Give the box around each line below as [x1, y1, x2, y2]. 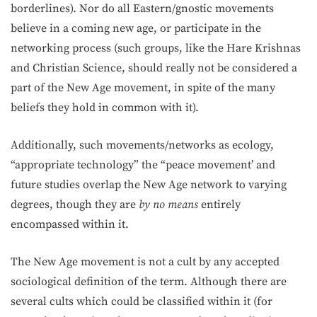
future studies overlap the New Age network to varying [11, 178, 287, 192]
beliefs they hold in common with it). [11, 100, 199, 115]
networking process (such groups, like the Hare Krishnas [11, 41, 301, 55]
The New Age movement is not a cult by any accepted [11, 255, 279, 269]
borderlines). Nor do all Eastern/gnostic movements [11, 1, 274, 16]
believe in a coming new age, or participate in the [11, 21, 261, 35]
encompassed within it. [11, 217, 129, 231]
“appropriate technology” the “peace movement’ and [11, 158, 275, 172]
